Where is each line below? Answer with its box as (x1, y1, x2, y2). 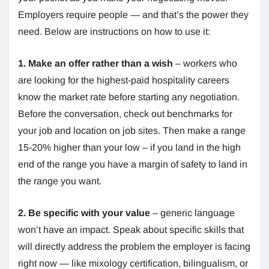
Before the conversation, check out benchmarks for (18, 108, 232, 119)
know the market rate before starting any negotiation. (18, 91, 240, 102)
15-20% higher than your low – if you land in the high (18, 142, 241, 153)
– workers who (173, 58, 237, 68)
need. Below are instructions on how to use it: (18, 26, 210, 37)
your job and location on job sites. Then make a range (18, 125, 246, 136)
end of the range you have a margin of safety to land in (18, 159, 247, 169)
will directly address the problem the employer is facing (18, 241, 250, 252)
